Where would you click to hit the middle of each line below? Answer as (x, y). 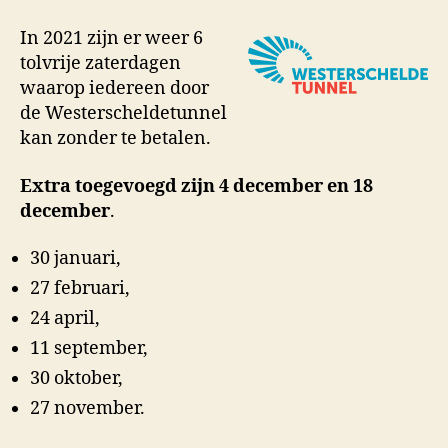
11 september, (89, 348)
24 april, (65, 318)
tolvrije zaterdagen (100, 63)
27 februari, (80, 288)
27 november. (87, 408)
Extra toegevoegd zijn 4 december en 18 (196, 186)
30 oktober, (76, 378)
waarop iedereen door (114, 88)
